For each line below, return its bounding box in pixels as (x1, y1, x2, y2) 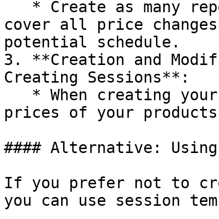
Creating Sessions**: (4, 68, 190, 86)
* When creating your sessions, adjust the (4, 86, 32, 104)
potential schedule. (4, 33, 180, 51)
